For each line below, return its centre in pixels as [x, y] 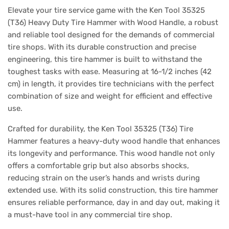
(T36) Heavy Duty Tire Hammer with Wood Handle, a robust [113, 23]
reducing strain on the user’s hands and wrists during [104, 178]
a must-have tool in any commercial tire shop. [90, 215]
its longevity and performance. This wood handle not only [111, 154]
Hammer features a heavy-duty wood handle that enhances [114, 141]
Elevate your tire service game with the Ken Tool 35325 [106, 10]
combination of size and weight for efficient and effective [110, 96]
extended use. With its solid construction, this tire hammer [113, 190]
